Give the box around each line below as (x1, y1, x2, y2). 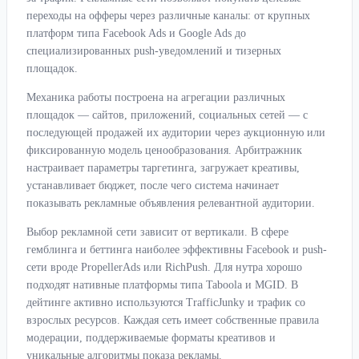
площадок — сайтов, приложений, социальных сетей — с (26, 109, 308, 122)
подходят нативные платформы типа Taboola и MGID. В (26, 279, 298, 292)
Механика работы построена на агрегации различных (26, 91, 285, 104)
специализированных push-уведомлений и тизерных (26, 45, 281, 58)
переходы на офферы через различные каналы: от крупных (26, 10, 310, 22)
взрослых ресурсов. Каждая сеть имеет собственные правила (26, 314, 319, 327)
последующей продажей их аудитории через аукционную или (26, 127, 325, 139)
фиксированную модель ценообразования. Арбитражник (26, 144, 302, 157)
